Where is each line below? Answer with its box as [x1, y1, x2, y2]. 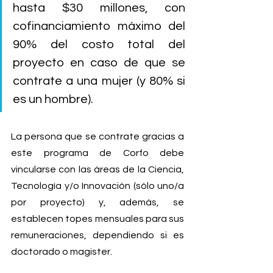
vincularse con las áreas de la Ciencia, [11, 165, 184, 175]
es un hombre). [13, 93, 93, 106]
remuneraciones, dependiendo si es [11, 230, 184, 241]
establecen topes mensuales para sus [11, 214, 184, 224]
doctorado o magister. [11, 247, 112, 257]
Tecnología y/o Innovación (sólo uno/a [11, 181, 184, 191]
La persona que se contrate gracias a [11, 132, 184, 142]
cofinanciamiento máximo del [13, 20, 185, 33]
